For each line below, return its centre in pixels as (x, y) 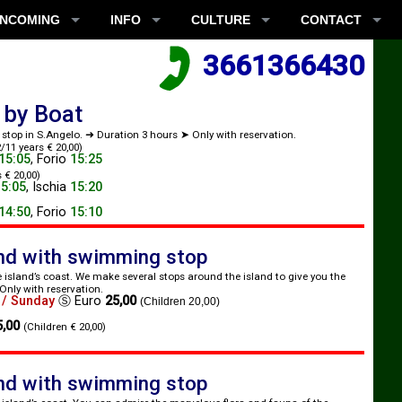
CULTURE (221, 20)
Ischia (49, 187)
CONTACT (331, 20)
